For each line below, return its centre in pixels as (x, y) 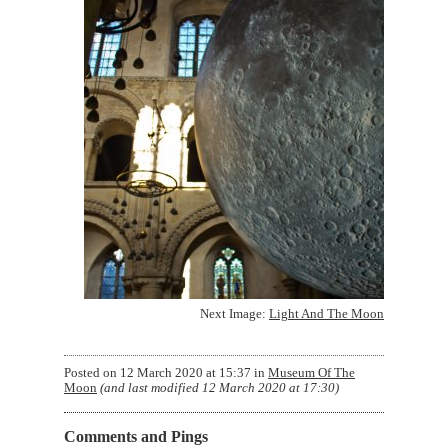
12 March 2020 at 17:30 (268, 387)
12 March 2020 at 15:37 (185, 372)
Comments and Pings (136, 436)
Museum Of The (311, 372)
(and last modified (151, 387)
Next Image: (234, 313)
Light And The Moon (326, 313)
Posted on (92, 372)
